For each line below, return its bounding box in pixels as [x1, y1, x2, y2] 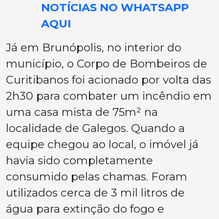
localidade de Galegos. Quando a [6, 121, 185, 135]
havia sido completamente [6, 153, 153, 168]
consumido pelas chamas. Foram [6, 170, 187, 184]
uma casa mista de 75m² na [6, 105, 158, 119]
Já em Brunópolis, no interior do [6, 41, 181, 55]
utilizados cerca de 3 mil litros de [6, 186, 185, 200]
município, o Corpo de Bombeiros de [6, 57, 207, 71]
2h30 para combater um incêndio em [6, 89, 212, 103]
